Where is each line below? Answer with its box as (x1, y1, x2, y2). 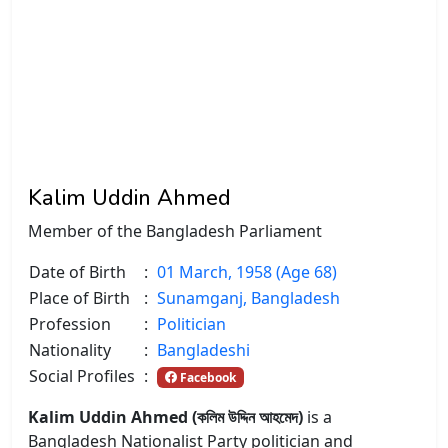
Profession (29, 312, 111, 335)
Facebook (176, 368, 236, 386)
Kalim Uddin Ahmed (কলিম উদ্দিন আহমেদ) (28, 405, 303, 428)
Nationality (29, 338, 111, 361)
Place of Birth (29, 286, 130, 309)
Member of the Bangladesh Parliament (28, 219, 322, 242)
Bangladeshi (157, 338, 250, 361)
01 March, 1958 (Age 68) (157, 260, 337, 283)
